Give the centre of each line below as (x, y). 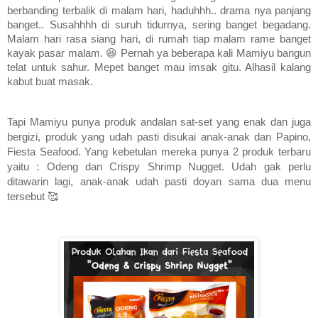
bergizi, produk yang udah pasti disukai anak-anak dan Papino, (159, 137)
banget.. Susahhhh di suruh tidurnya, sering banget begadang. (159, 24)
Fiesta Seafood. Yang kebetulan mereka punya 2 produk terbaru (159, 152)
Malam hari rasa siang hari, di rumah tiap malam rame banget (159, 39)
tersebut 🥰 (33, 196)
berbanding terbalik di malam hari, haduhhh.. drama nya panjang (159, 10)
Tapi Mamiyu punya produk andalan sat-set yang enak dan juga (159, 122)
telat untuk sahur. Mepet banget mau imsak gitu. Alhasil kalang (159, 67)
